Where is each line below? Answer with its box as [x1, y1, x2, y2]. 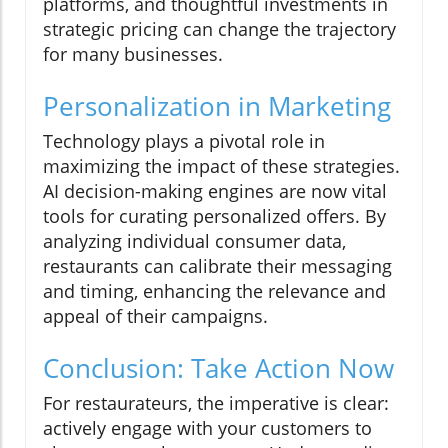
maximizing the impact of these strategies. [43, 153, 400, 178]
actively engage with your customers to [43, 415, 372, 440]
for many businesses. [43, 41, 223, 66]
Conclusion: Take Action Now [43, 349, 394, 386]
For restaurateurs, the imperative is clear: [43, 390, 389, 415]
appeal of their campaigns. [43, 303, 268, 328]
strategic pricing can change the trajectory [43, 16, 396, 41]
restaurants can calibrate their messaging [43, 253, 392, 278]
